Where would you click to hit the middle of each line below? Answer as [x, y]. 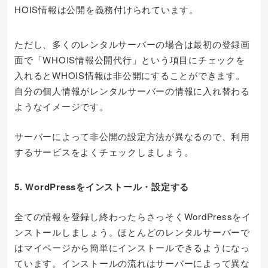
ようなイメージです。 [62, 106]
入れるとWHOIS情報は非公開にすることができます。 [130, 75]
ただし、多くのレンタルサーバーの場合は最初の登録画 [132, 44]
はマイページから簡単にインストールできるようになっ [132, 247]
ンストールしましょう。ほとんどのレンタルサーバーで [132, 232]
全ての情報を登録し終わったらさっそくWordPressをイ [133, 216]
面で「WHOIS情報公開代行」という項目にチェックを [130, 60]
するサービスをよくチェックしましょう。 [104, 152]
